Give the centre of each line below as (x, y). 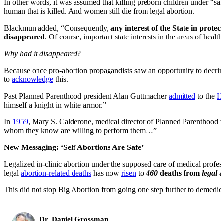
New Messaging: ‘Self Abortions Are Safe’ (74, 147)
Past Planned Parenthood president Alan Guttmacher (86, 96)
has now (106, 173)
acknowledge (33, 79)
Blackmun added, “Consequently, (57, 28)
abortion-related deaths (56, 173)
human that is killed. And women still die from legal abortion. (99, 11)
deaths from (180, 173)
